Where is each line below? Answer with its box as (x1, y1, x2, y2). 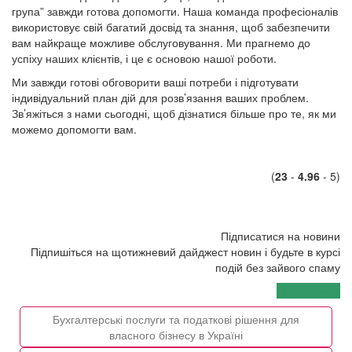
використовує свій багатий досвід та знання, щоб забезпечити (12, 19, 330, 35)
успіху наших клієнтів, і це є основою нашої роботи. (12, 50, 277, 67)
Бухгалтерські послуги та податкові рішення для (53, 311, 299, 328)
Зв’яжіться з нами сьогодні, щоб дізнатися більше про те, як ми (12, 105, 336, 122)
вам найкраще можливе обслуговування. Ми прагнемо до (12, 35, 310, 51)
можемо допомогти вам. (12, 121, 137, 137)
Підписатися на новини (221, 228, 340, 244)
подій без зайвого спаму (215, 259, 340, 276)
